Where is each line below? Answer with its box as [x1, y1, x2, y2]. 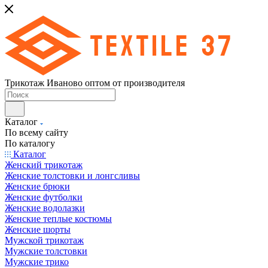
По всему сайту [5, 127, 68, 138]
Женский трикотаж [5, 160, 83, 170]
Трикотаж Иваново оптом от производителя [5, 78, 185, 88]
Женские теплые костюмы [5, 214, 112, 224]
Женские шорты [5, 224, 71, 234]
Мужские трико [5, 257, 69, 267]
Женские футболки [5, 192, 83, 202]
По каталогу [5, 138, 55, 148]
